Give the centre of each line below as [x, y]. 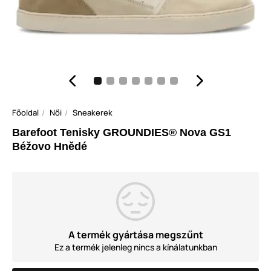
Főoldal [25, 113]
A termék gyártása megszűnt [135, 235]
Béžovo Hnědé [50, 146]
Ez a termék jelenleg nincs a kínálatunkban [135, 247]
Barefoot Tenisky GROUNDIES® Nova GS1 [122, 132]
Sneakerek [93, 113]
